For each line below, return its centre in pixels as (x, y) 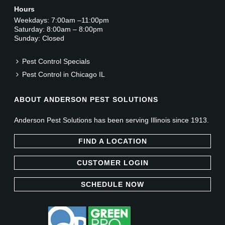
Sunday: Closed (39, 38)
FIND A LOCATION (113, 141)
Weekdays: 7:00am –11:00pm (62, 20)
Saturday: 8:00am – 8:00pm (59, 29)
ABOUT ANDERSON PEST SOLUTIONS (86, 99)
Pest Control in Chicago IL (64, 74)
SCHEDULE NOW (113, 184)
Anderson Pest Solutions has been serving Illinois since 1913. (112, 120)
